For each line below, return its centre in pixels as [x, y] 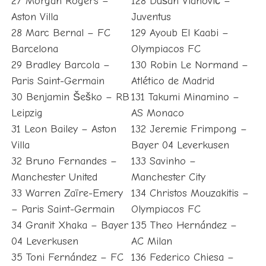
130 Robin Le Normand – [189, 65]
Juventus [151, 17]
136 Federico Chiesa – [182, 258]
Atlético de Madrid [172, 81]
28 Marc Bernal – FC [61, 33]
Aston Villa [34, 17]
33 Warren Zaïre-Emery [67, 194]
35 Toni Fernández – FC [67, 258]
